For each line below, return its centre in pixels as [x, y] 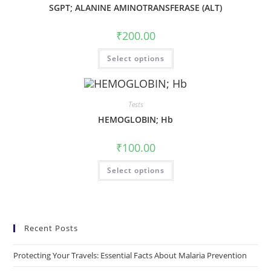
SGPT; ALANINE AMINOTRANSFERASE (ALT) [135, 7]
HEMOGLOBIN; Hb [135, 119]
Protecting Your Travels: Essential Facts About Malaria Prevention [130, 256]
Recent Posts [51, 228]
